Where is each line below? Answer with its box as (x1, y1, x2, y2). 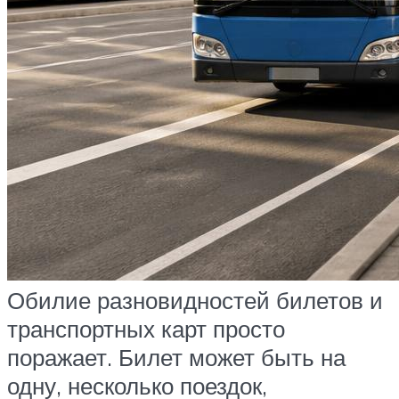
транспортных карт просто (7, 313, 285, 343)
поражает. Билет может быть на (7, 342, 346, 371)
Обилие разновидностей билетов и (7, 285, 383, 314)
